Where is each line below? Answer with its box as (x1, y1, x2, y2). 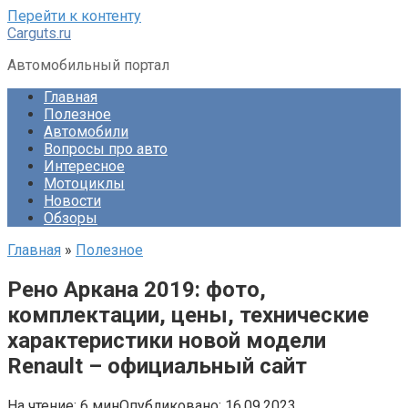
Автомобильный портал (7, 56, 169, 74)
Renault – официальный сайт (7, 352, 307, 379)
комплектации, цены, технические (7, 301, 369, 328)
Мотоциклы (44, 175, 125, 192)
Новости (44, 192, 101, 209)
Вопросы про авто (44, 140, 168, 158)
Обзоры (44, 209, 97, 227)
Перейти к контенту (7, 7, 141, 25)
